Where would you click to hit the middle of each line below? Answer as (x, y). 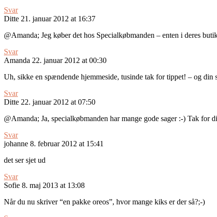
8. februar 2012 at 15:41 (67, 144)
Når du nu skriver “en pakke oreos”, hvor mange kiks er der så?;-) (104, 202)
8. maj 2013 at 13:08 (53, 186)
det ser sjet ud (25, 160)
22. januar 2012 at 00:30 (69, 61)
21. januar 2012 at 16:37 (58, 19)
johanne (16, 144)
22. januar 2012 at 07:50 (58, 102)
